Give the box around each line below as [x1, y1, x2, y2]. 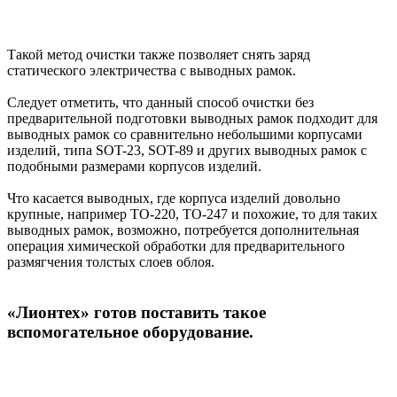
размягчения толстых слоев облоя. [7, 253, 214, 269]
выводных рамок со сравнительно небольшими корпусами [7, 126, 362, 142]
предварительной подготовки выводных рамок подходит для [7, 110, 378, 126]
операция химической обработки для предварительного [7, 237, 345, 253]
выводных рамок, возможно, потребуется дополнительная [7, 222, 359, 237]
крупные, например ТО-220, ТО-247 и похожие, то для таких [7, 206, 378, 222]
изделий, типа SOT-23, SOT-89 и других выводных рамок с [7, 142, 367, 158]
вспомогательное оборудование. [7, 322, 253, 341]
